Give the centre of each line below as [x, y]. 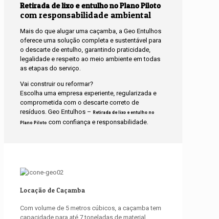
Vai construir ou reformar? [57, 84]
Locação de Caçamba [53, 190]
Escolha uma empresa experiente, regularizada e [88, 93]
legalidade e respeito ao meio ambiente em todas [90, 59]
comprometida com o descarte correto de [79, 103]
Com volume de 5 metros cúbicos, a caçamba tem [91, 208]
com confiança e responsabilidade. [98, 122]
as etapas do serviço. [50, 68]
